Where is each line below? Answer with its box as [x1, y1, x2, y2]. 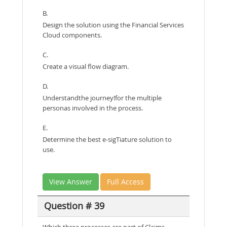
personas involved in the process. [43, 103, 143, 112]
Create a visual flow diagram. [43, 61, 129, 71]
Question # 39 [44, 200, 104, 212]
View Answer [49, 176, 92, 186]
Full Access [107, 176, 144, 186]
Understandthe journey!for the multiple [43, 93, 162, 102]
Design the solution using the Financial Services [43, 20, 184, 29]
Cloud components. [43, 30, 102, 40]
